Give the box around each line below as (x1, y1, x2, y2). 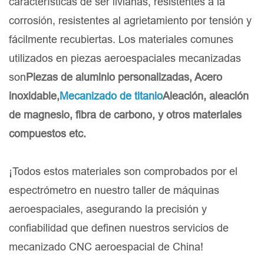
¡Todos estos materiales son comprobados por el (9, 165, 237, 178)
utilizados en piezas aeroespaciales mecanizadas (9, 52, 241, 65)
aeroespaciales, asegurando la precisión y (9, 203, 207, 216)
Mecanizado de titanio (60, 90, 163, 103)
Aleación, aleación (163, 90, 249, 103)
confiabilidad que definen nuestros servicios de (9, 222, 229, 235)
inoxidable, (9, 90, 60, 103)
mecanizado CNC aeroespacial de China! (9, 240, 203, 253)
